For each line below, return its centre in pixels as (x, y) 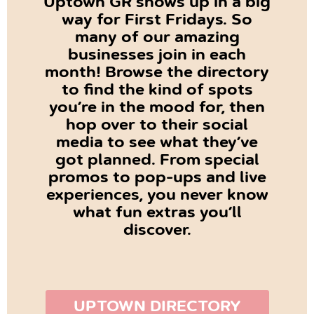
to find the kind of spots (157, 91)
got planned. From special (157, 162)
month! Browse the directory (157, 74)
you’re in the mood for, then (157, 109)
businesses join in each (157, 56)
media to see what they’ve (157, 144)
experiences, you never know (157, 197)
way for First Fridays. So (157, 21)
